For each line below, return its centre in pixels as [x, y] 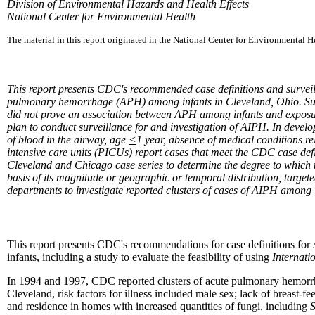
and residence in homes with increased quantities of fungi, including [159, 307]
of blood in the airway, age [68, 139]
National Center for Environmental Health [101, 16]
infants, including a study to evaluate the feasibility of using [140, 257]
